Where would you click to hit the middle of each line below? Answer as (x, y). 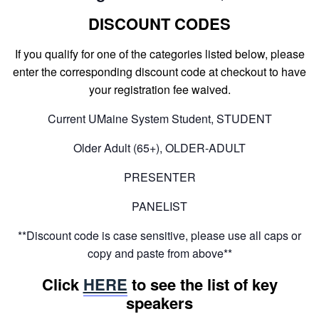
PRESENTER (159, 177)
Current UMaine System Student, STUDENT (159, 118)
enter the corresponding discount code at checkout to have (159, 71)
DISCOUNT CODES (159, 24)
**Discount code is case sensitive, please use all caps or (159, 235)
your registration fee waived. (159, 89)
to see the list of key (202, 284)
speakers (159, 303)
